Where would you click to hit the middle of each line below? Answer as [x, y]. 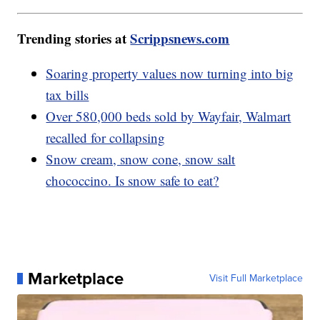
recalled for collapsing [106, 137]
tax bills [67, 94]
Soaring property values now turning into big [170, 73]
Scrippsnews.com [180, 38]
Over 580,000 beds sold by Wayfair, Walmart [169, 116]
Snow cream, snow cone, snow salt [141, 159]
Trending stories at [74, 38]
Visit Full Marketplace [256, 278]
